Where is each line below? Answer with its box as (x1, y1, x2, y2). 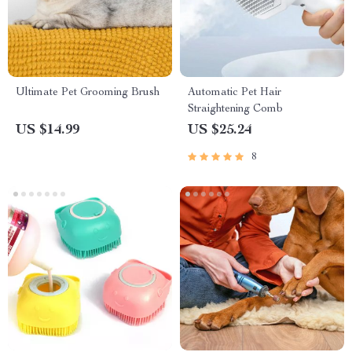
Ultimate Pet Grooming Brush (16, 87, 159, 98)
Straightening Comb (188, 104, 283, 115)
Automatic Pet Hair (188, 87, 281, 98)
